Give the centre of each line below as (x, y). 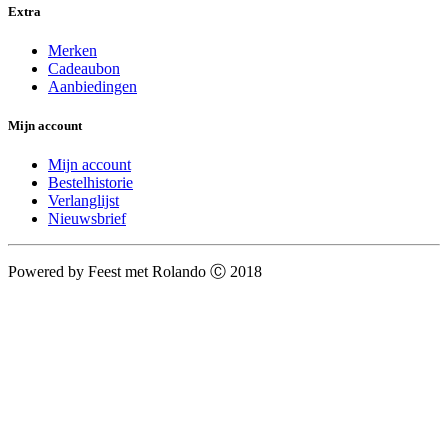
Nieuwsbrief (87, 219)
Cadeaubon (84, 68)
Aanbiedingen (92, 86)
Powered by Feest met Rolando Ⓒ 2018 (135, 272)
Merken (72, 50)
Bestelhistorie (90, 183)
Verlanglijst (83, 201)
